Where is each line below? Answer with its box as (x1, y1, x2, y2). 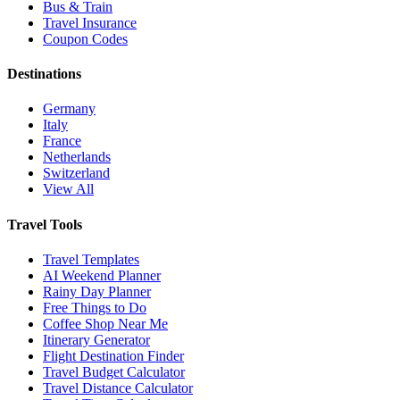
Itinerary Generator (43, 331, 150, 347)
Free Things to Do (43, 299, 146, 315)
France (43, 133, 81, 149)
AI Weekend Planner (43, 267, 161, 283)
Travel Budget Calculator (43, 363, 185, 379)
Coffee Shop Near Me (43, 315, 168, 331)
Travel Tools (7, 216, 82, 232)
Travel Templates (43, 251, 139, 267)
